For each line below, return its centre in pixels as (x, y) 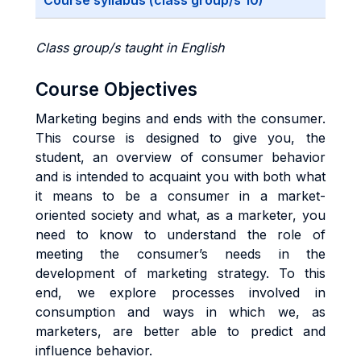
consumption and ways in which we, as (180, 312)
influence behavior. (94, 351)
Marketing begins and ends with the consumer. (180, 118)
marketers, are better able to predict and (180, 331)
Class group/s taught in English (130, 48)
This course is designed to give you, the (180, 138)
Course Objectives (116, 89)
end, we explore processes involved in (180, 293)
